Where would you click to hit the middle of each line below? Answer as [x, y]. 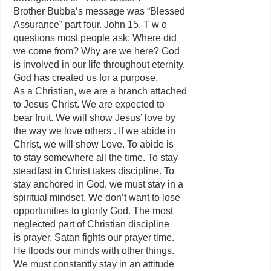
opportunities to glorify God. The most [93, 211]
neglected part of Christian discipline [92, 224]
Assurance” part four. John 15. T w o [90, 24]
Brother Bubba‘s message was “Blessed [100, 11]
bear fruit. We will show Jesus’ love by [95, 118]
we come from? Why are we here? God [97, 51]
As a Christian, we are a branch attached [100, 91]
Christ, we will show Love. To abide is [94, 144]
